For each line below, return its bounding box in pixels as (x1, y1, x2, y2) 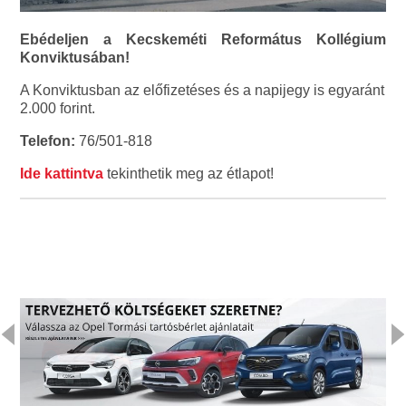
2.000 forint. (20, 100, 96, 116)
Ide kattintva (20, 165, 104, 181)
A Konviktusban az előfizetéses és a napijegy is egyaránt (20, 82, 385, 98)
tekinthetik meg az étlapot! (103, 165, 275, 181)
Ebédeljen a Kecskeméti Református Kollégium (20, 31, 386, 47)
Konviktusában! (20, 49, 130, 65)
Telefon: (20, 132, 76, 149)
